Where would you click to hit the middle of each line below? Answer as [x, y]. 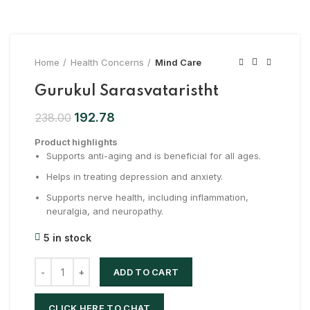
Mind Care [178, 63]
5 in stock [67, 238]
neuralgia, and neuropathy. [105, 211]
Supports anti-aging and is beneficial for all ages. [154, 156]
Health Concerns [107, 63]
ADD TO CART [146, 272]
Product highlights [76, 142]
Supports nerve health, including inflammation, [147, 198]
